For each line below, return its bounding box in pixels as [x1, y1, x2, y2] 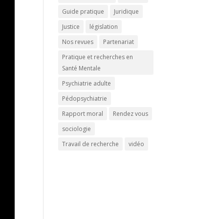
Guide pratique [62, 7, 105, 16]
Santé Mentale [62, 64, 101, 72]
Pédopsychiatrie [62, 94, 108, 103]
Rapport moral [62, 109, 104, 118]
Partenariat [103, 37, 134, 46]
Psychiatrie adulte [62, 79, 111, 88]
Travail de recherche [62, 139, 119, 148]
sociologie [62, 124, 91, 133]
